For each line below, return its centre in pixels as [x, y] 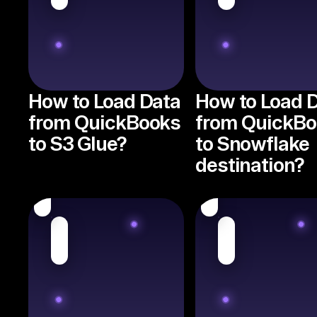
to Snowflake [252, 143]
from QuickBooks [105, 122]
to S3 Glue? [77, 143]
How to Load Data [105, 101]
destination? [249, 165]
